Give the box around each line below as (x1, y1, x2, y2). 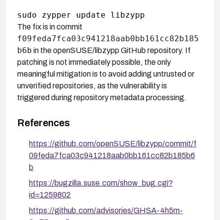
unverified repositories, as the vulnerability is (17, 81, 167, 90)
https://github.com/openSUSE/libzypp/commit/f (29, 139, 196, 148)
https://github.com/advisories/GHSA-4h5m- (29, 206, 183, 215)
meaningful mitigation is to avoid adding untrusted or (17, 69, 194, 78)
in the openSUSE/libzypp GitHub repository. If (32, 46, 191, 55)
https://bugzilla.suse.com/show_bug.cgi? (29, 178, 173, 187)
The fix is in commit (17, 22, 82, 31)
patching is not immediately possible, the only (17, 57, 171, 66)
